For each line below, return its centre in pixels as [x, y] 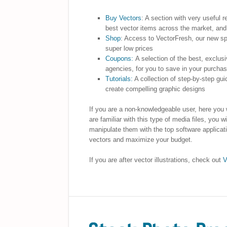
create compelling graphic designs [156, 89]
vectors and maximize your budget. [141, 139]
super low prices [129, 48]
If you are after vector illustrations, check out [156, 160]
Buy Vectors [124, 18]
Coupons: [120, 58]
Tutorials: [120, 79]
